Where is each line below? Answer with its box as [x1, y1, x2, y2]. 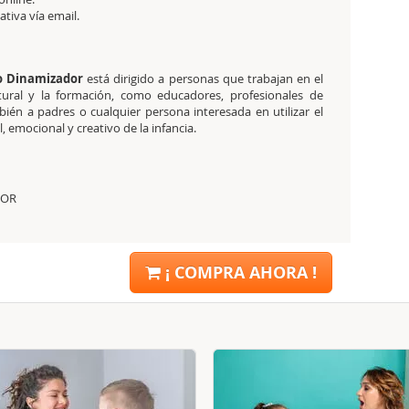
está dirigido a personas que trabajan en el [83, 70, 323, 87]
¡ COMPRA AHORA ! [164, 261, 317, 284]
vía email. [29, 7, 79, 24]
